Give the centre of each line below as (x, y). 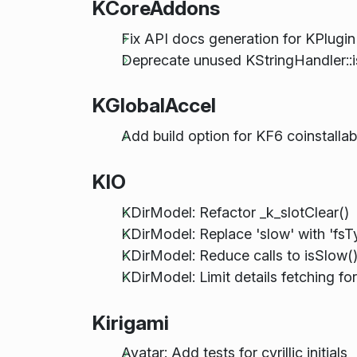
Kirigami (130, 322)
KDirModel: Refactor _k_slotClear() (235, 212)
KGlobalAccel (154, 106)
